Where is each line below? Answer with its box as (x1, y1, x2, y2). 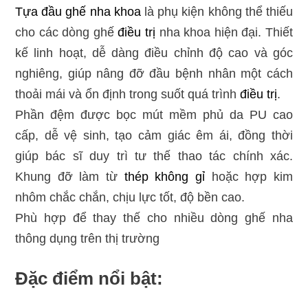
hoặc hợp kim (205, 170, 294, 184)
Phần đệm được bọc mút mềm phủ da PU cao (14, 108, 294, 122)
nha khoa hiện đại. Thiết (155, 25, 294, 39)
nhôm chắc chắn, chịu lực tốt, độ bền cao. (14, 190, 245, 204)
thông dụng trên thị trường (14, 232, 163, 245)
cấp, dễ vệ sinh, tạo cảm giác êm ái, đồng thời (14, 129, 294, 142)
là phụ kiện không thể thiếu (140, 5, 294, 19)
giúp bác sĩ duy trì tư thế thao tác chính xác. (14, 149, 294, 163)
